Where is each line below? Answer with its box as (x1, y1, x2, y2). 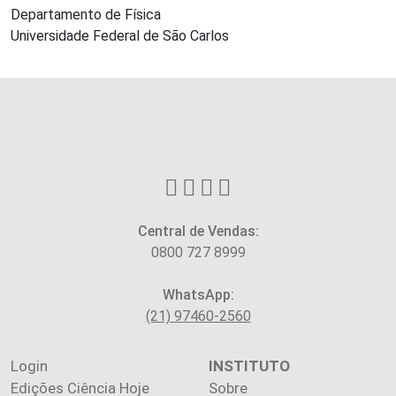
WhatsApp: (162, 286, 234, 303)
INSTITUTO (209, 356, 290, 375)
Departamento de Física (11, 5, 161, 23)
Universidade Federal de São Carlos (11, 27, 229, 44)
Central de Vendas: (137, 222, 259, 240)
